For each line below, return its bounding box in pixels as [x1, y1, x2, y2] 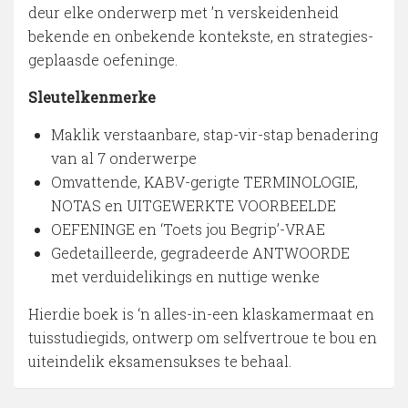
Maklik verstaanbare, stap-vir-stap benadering [51, 125, 378, 145]
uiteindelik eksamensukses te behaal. [28, 352, 291, 372]
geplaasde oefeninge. [28, 50, 178, 70]
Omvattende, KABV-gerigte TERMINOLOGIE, [51, 172, 358, 192]
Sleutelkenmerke [28, 87, 156, 107]
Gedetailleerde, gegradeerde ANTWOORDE [51, 243, 350, 263]
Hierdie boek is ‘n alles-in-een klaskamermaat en [28, 304, 374, 324]
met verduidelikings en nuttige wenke [51, 267, 320, 287]
